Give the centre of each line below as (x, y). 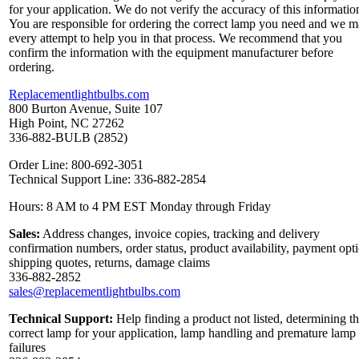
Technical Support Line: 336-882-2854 (107, 179)
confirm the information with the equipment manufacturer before (171, 52)
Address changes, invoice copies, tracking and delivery (180, 233)
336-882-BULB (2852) (68, 137)
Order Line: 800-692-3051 (76, 164)
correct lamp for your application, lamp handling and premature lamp (182, 333)
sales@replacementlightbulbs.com (95, 291)
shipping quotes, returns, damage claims (109, 262)
